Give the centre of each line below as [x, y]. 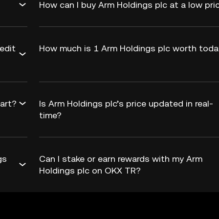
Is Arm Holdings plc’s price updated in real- [126, 103]
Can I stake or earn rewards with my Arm [121, 159]
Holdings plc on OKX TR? [90, 170]
